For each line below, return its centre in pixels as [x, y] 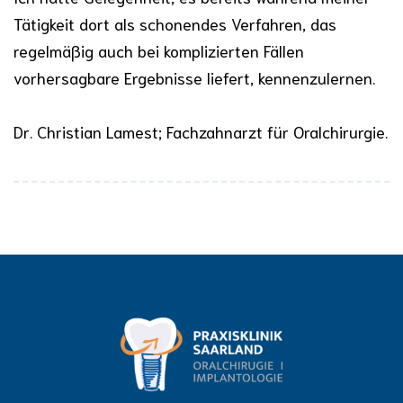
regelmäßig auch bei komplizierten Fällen [159, 50]
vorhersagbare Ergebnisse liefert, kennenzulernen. [194, 77]
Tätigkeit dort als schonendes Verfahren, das [175, 23]
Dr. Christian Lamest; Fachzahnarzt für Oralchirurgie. [201, 131]
